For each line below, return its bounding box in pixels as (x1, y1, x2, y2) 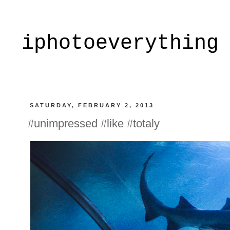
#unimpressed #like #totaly (28, 117, 160, 130)
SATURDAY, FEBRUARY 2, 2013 (30, 102, 155, 108)
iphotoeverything (22, 32, 219, 55)
